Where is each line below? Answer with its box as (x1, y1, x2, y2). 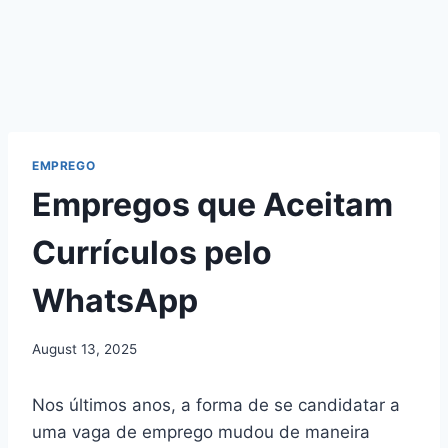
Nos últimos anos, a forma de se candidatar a (32, 394, 400, 415)
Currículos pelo (32, 232, 272, 272)
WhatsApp (32, 280, 198, 320)
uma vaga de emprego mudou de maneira (32, 421, 370, 442)
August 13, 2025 (32, 340, 137, 357)
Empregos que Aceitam (32, 184, 393, 224)
